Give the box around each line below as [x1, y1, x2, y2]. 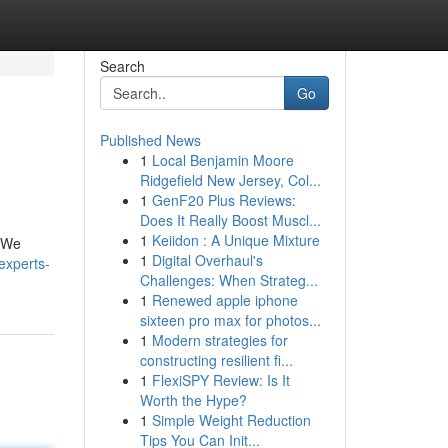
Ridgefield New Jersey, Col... [139, 170, 321, 190]
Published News [99, 130, 201, 150]
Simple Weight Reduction [151, 410, 311, 430]
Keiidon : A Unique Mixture [151, 230, 320, 250]
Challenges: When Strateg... [139, 270, 318, 290]
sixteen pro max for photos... [139, 310, 321, 330]
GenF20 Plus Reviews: [151, 190, 296, 210]
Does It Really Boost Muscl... [139, 210, 321, 230]
